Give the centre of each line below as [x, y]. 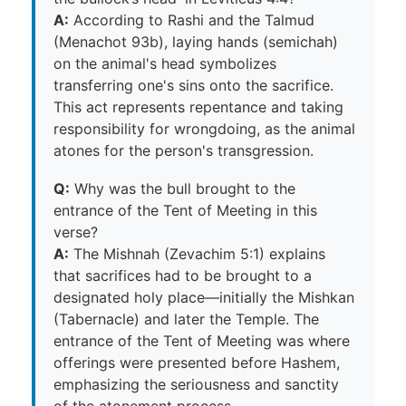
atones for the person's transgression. [184, 150]
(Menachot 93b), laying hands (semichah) [196, 41]
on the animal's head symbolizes [165, 63]
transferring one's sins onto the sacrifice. [193, 85]
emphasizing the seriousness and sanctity [196, 384]
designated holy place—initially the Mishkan [204, 297]
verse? [76, 232]
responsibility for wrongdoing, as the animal [204, 128]
